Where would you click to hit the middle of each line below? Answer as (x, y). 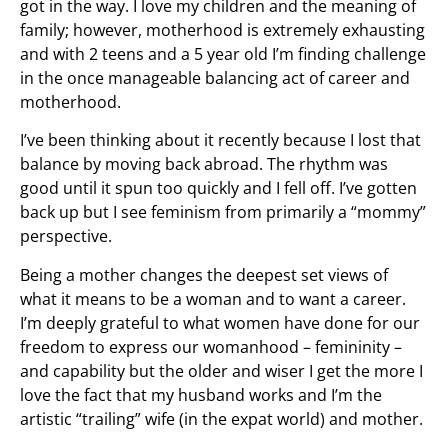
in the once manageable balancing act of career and (215, 77)
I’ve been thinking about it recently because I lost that (220, 140)
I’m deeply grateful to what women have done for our (220, 322)
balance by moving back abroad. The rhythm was (204, 164)
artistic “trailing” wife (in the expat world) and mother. (221, 418)
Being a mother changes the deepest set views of (204, 274)
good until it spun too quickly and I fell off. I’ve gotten (218, 188)
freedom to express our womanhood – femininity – (211, 346)
